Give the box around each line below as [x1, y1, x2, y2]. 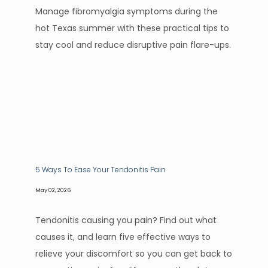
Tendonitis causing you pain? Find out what [35, 214, 217, 226]
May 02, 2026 [35, 186, 71, 194]
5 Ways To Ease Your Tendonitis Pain [35, 165, 167, 175]
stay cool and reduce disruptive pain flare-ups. [35, 39, 231, 51]
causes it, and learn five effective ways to [35, 231, 211, 243]
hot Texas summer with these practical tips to [35, 22, 229, 34]
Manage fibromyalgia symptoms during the [35, 5, 218, 17]
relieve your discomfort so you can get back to [35, 248, 232, 260]
